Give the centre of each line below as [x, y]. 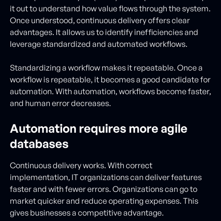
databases [39, 143]
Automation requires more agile [99, 128]
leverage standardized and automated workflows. [99, 44]
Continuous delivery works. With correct [81, 165]
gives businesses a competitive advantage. [87, 212]
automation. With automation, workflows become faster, [110, 91]
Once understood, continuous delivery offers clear [100, 20]
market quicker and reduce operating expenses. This [104, 201]
